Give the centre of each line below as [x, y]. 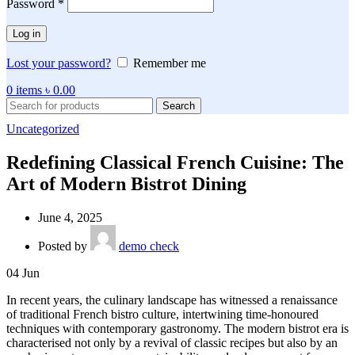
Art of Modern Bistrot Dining [126, 184]
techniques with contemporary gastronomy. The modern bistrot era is [177, 329]
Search [179, 106]
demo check [149, 246]
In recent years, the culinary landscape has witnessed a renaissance [172, 300]
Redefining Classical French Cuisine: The [175, 163]
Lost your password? [59, 63]
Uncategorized [43, 129]
